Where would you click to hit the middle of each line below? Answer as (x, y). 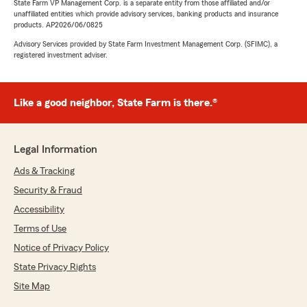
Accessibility (39, 210)
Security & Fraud (48, 191)
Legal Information (56, 150)
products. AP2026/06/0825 (58, 25)
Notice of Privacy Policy (61, 248)
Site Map (32, 287)
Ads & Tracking (44, 172)
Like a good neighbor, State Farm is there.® (115, 103)
